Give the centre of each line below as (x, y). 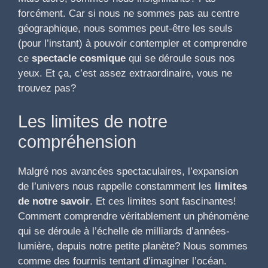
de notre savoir (54, 201)
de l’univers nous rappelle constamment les (116, 186)
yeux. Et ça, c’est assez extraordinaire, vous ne (125, 74)
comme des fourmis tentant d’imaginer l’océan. (122, 261)
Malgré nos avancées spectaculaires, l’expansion (128, 171)
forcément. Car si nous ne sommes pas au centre (129, 14)
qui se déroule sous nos (180, 59)
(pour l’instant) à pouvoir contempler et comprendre (133, 44)
